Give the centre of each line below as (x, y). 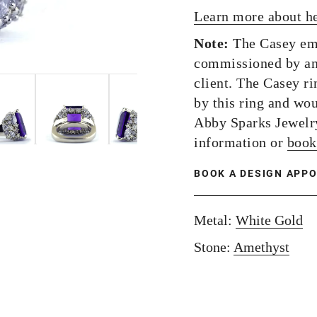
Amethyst (261, 247)
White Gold (269, 220)
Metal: (215, 220)
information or (241, 142)
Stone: (214, 247)
